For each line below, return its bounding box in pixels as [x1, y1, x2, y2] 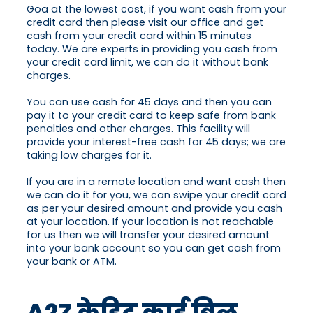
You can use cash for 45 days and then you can [27, 95, 272, 110]
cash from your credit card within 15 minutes [27, 29, 252, 43]
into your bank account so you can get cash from [27, 241, 281, 256]
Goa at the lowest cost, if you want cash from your [27, 2, 286, 17]
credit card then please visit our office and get [27, 15, 263, 30]
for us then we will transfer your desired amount [27, 228, 270, 242]
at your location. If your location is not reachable [27, 214, 274, 229]
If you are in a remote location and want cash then [27, 175, 286, 189]
